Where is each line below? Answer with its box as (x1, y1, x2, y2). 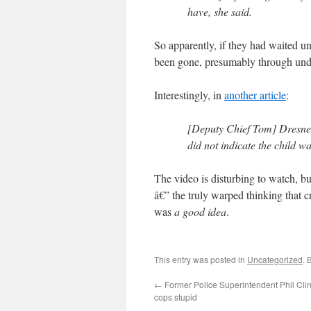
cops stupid (154, 291, 197, 303)
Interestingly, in (154, 87, 224, 102)
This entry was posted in (154, 253, 247, 265)
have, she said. (187, 4, 252, 19)
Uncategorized (247, 253, 303, 265)
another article (224, 87, 286, 102)
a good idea (174, 204, 226, 219)
